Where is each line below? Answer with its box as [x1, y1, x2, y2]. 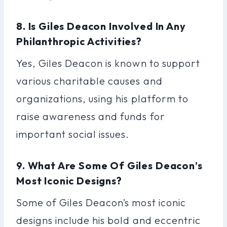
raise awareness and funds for [16, 109, 165, 123]
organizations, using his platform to [16, 92, 188, 105]
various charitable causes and [16, 74, 163, 87]
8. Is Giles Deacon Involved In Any [16, 19, 186, 32]
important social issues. [16, 127, 130, 140]
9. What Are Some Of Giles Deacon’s [16, 159, 203, 172]
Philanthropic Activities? [16, 34, 142, 48]
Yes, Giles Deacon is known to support [16, 56, 200, 69]
